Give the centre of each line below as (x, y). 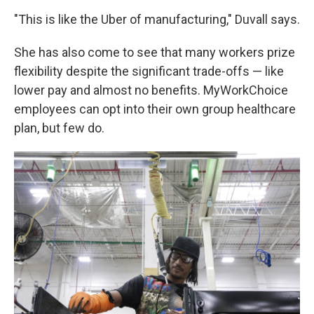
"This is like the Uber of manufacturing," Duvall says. (157, 19)
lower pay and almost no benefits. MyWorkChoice (151, 90)
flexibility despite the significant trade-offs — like (149, 71)
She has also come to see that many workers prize (155, 52)
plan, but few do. (59, 128)
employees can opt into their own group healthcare (155, 109)
